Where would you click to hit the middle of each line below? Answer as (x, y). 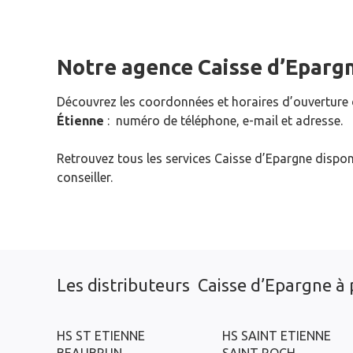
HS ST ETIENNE (101, 336)
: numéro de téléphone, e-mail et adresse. (223, 121)
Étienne (80, 121)
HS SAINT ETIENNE (277, 336)
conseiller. (85, 177)
